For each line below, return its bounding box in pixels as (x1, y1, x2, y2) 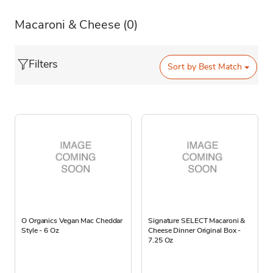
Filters (29, 56, 58, 71)
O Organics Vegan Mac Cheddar (21, 215, 123, 225)
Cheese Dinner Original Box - (148, 225, 241, 235)
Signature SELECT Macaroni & (148, 215, 246, 225)
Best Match (196, 61, 243, 73)
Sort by (168, 61, 197, 73)
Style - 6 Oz (21, 225, 59, 235)
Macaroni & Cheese (15, 16, 121, 33)
